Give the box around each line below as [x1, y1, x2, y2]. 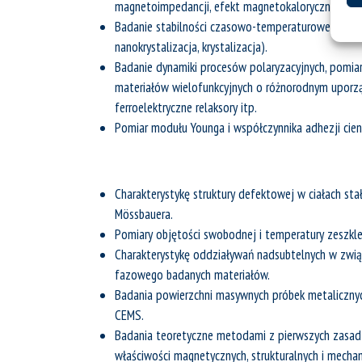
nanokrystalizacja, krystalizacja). [115, 38, 267, 56]
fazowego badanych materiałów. [115, 266, 270, 284]
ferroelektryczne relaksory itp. [115, 99, 257, 116]
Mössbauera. [115, 205, 173, 223]
